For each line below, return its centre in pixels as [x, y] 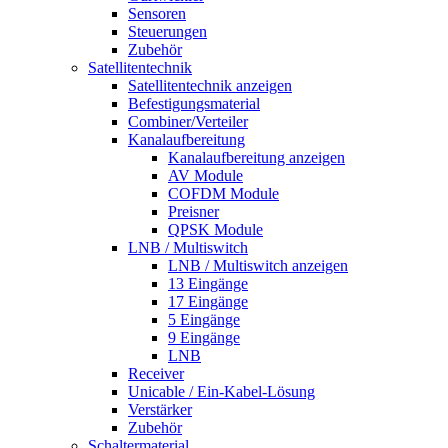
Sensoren [157, 13]
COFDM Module [223, 193]
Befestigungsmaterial [194, 103]
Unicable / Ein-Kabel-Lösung [221, 391]
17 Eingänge [208, 301]
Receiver [156, 373]
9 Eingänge [204, 337]
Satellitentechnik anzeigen [210, 85]
